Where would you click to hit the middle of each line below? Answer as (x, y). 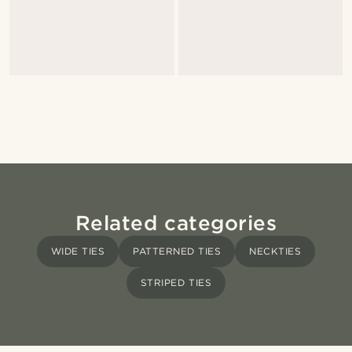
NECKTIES (275, 251)
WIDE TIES (78, 251)
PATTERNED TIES (177, 251)
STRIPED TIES (176, 283)
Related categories (176, 223)
